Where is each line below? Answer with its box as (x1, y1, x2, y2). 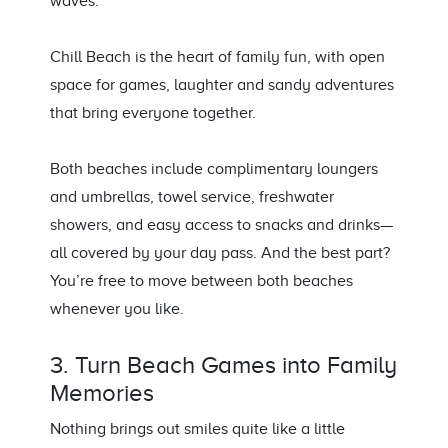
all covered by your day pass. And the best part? (50, 244, 390, 263)
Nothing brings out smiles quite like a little (50, 420, 345, 439)
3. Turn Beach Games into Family (50, 352, 397, 379)
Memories (50, 380, 154, 407)
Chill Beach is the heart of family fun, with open (50, 48, 385, 67)
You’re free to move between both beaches (50, 272, 353, 291)
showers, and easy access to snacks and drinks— (50, 216, 393, 235)
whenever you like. (50, 300, 184, 319)
